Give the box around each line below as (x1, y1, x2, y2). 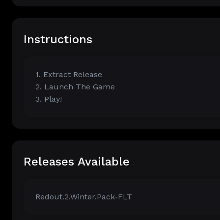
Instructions (24, 32, 92, 46)
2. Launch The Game (35, 82, 115, 91)
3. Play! (35, 94, 62, 104)
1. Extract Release (35, 70, 102, 79)
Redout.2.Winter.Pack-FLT (35, 192, 132, 201)
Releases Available (24, 155, 130, 168)
